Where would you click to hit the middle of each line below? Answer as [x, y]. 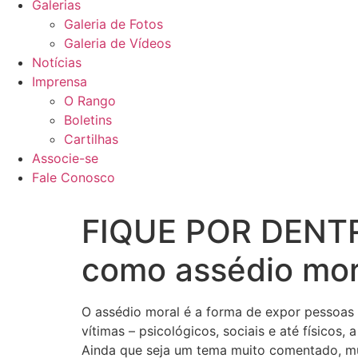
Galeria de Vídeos [117, 43]
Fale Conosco [74, 177]
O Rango [90, 101]
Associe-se [65, 158]
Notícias [57, 62]
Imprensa [60, 82]
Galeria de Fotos [113, 24]
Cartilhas [91, 139]
